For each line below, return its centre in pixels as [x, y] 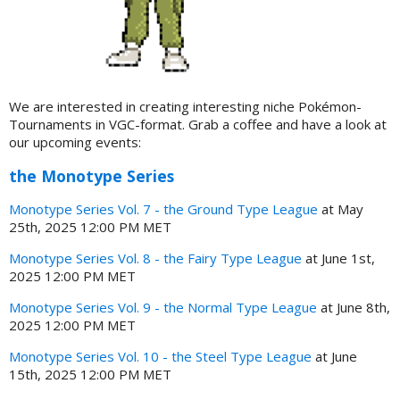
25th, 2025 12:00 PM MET [90, 227]
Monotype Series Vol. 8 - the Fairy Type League [155, 258]
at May [341, 209]
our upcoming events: [75, 142]
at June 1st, [338, 258]
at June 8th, [354, 308]
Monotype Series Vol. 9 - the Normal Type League [163, 308]
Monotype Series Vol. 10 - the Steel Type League [160, 357]
